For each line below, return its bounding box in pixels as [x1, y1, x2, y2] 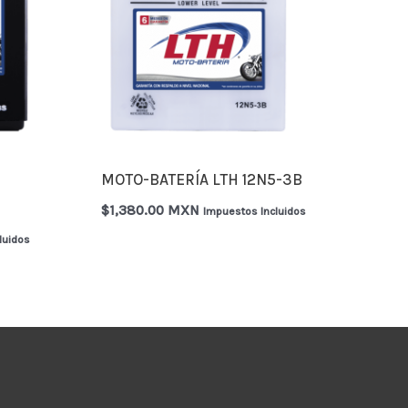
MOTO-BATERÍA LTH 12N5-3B [101, 170, 303, 189]
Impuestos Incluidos [203, 204, 307, 218]
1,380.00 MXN [109, 201, 200, 219]
